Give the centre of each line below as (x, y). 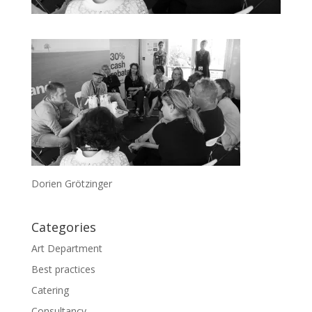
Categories (63, 227)
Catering (50, 290)
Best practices (63, 270)
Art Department (67, 249)
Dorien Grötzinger (71, 184)
